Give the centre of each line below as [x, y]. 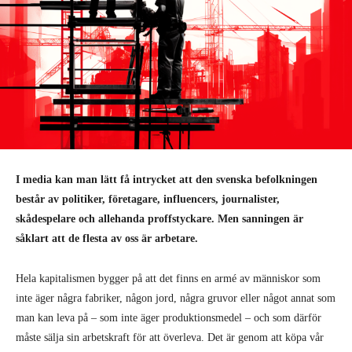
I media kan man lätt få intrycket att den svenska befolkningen [167, 179]
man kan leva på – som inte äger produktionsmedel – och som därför [169, 317]
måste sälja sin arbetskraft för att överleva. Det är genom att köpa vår [170, 337]
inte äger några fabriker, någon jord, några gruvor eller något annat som [176, 298]
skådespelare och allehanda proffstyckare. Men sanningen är [159, 218]
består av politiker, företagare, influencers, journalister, [148, 199]
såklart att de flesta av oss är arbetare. [107, 238]
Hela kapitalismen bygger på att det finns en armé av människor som [168, 278]
